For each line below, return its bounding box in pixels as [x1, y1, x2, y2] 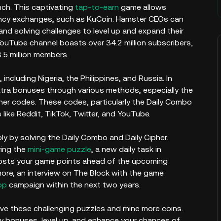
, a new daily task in [91, 145, 161, 154]
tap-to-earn [75, 2, 119, 12]
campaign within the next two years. [7, 180, 145, 189]
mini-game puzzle [28, 145, 91, 154]
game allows [119, 2, 166, 12]
